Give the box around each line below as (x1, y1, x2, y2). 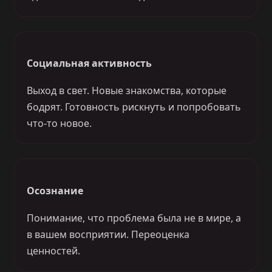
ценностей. (27, 244, 81, 258)
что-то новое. (27, 117, 92, 131)
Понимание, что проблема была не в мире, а (27, 211, 242, 225)
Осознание (27, 183, 84, 197)
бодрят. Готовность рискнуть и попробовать (27, 100, 242, 114)
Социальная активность (27, 56, 152, 70)
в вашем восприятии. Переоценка (27, 228, 190, 242)
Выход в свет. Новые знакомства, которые (27, 84, 227, 98)
